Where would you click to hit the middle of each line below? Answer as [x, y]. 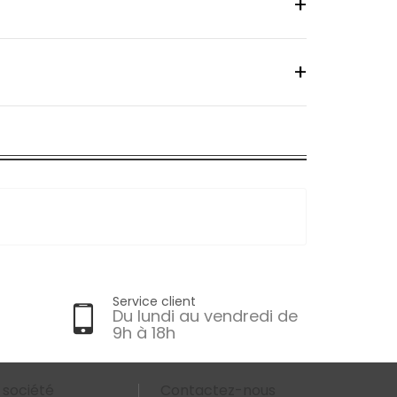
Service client [154, 302]
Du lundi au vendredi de [205, 316]
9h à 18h [144, 333]
